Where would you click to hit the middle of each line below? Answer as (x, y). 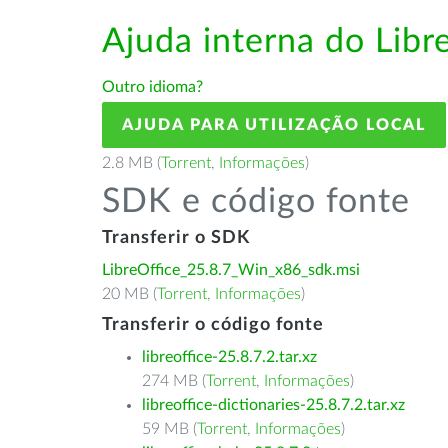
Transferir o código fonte (213, 325)
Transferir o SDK (176, 238)
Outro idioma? (152, 87)
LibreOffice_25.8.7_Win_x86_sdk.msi (231, 270)
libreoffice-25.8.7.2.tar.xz (229, 357)
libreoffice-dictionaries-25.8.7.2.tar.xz (273, 405)
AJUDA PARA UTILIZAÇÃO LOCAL (274, 125)
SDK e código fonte (256, 202)
